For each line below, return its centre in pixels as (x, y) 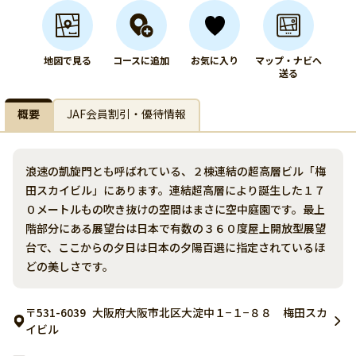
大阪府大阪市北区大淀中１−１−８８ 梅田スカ (210, 312)
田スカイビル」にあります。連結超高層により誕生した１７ (175, 190)
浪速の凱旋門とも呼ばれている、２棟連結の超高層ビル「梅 (176, 171)
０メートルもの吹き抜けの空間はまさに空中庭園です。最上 (175, 209)
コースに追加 (141, 60)
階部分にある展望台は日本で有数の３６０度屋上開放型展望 (176, 228)
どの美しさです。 (70, 266)
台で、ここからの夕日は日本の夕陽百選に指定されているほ (175, 247)
